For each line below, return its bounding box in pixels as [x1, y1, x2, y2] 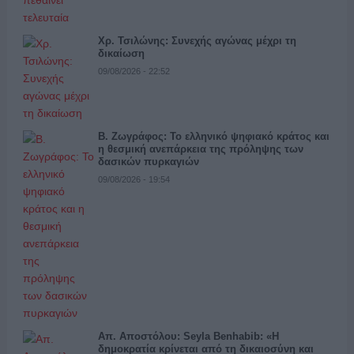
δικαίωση [97, 47, 145, 59]
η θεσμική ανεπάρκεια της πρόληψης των [97, 142, 303, 155]
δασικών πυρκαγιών [97, 155, 199, 168]
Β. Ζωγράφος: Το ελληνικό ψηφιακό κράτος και [97, 130, 330, 142]
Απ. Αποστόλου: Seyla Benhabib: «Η [97, 330, 279, 342]
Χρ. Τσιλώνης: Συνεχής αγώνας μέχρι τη [97, 34, 296, 47]
